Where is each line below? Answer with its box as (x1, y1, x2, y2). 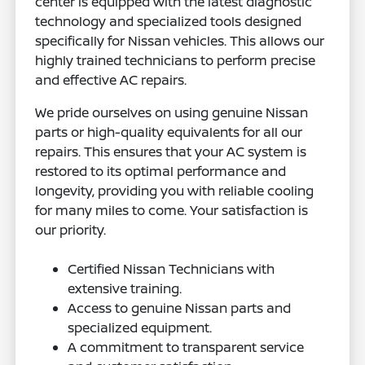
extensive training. (68, 279, 182, 297)
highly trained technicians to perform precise (35, 51, 316, 69)
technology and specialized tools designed (35, 11, 302, 30)
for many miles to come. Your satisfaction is (35, 200, 309, 219)
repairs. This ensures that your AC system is (35, 142, 307, 161)
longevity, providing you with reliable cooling (35, 181, 314, 200)
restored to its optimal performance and (35, 161, 287, 180)
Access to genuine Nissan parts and (68, 298, 292, 317)
